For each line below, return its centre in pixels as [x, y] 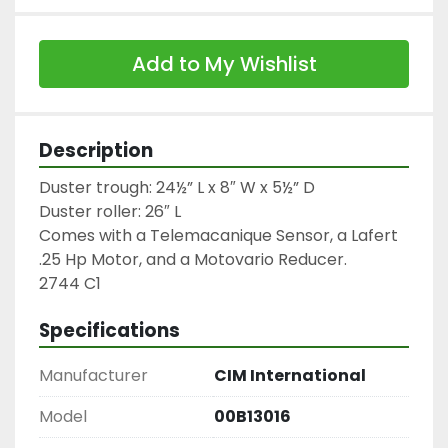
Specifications [109, 330]
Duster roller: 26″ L [110, 211]
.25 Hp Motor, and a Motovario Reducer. [193, 259]
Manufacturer [93, 375]
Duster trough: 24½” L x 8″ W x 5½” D [177, 187]
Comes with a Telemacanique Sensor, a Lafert [218, 235]
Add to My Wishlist [224, 63]
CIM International [290, 375]
